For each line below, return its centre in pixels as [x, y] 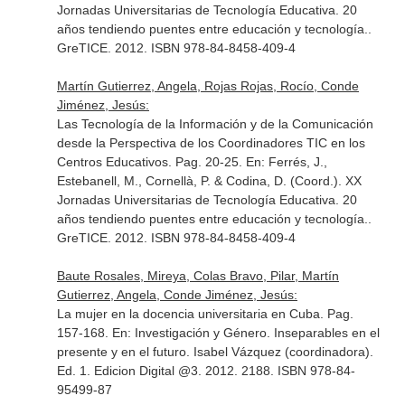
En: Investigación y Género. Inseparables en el [245, 333]
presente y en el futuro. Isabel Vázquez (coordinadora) [213, 352]
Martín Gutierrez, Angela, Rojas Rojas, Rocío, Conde [207, 86]
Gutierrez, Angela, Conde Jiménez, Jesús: [177, 295]
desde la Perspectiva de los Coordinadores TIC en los [211, 143]
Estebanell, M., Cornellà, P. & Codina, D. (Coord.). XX [209, 181]
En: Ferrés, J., [286, 162]
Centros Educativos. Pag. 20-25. [151, 162]
